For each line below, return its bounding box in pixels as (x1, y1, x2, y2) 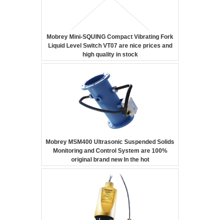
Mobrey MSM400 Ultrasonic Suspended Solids (46, 138, 174, 145)
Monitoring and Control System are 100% (53, 147, 167, 154)
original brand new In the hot (71, 156, 149, 163)
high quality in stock (82, 51, 138, 58)
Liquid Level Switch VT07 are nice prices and (48, 42, 172, 49)
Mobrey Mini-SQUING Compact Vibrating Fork (47, 33, 173, 40)
